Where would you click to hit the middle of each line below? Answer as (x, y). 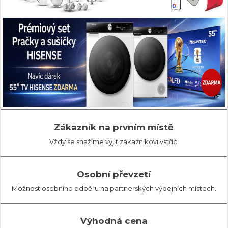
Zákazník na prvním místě (114, 127)
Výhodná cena (114, 221)
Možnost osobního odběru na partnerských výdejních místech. (114, 188)
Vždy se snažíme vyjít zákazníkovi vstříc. (114, 141)
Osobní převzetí (114, 174)
